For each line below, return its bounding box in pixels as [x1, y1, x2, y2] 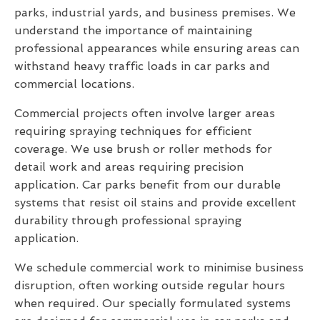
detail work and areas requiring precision [14, 160, 244, 174]
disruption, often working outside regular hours [14, 279, 285, 293]
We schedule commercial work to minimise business [14, 261, 304, 275]
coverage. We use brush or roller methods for [14, 142, 272, 156]
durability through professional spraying [14, 214, 241, 228]
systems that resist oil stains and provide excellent [14, 196, 296, 210]
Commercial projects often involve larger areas [14, 106, 275, 121]
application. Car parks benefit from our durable [14, 178, 281, 192]
